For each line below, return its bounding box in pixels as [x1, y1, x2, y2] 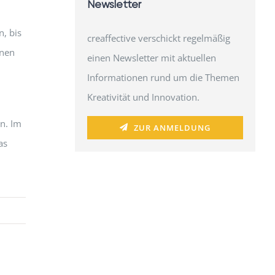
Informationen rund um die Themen [87, 71, 239, 83]
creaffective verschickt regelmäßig [87, 31, 230, 44]
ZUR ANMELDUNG [133, 122, 211, 133]
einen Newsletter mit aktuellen [87, 51, 216, 64]
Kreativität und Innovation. [87, 90, 199, 103]
